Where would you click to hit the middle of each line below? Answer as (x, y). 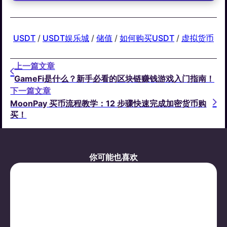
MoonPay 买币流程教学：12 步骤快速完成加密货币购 (108, 104)
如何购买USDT (147, 38)
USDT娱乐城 (66, 38)
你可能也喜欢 (113, 157)
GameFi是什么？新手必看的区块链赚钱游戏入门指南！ (115, 78)
